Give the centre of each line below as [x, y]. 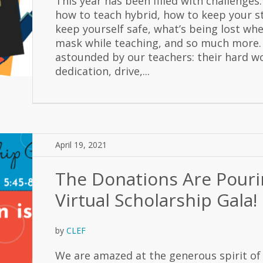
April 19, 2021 [81, 145]
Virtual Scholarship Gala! [156, 200]
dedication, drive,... [102, 71]
